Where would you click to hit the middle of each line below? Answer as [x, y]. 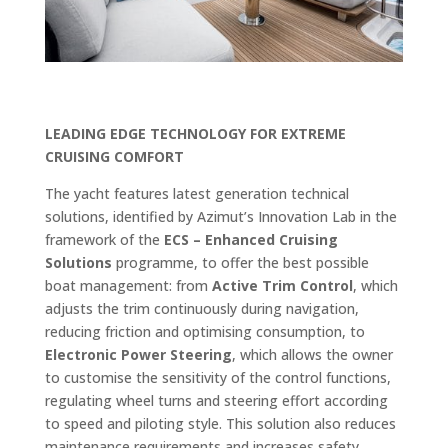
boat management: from [128, 286]
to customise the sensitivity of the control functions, [217, 378]
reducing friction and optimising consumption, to [204, 332]
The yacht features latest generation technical [196, 194]
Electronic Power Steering [138, 355]
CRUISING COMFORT [114, 157]
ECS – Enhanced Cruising [250, 240]
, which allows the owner [312, 355]
